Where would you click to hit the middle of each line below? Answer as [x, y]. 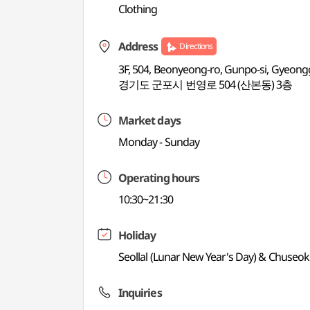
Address [138, 46]
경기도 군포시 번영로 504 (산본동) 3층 [206, 84]
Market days [149, 120]
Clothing [138, 9]
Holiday [137, 235]
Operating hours [159, 178]
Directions [196, 46]
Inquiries [140, 293]
